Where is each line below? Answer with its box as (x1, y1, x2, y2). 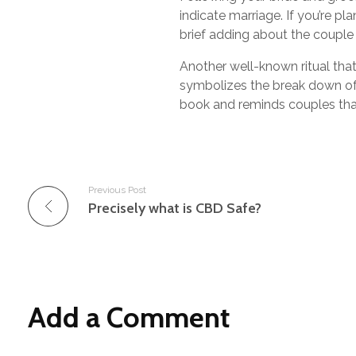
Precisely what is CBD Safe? (88, 199, 261, 218)
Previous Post (88, 184, 146, 196)
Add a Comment (28, 300, 230, 335)
